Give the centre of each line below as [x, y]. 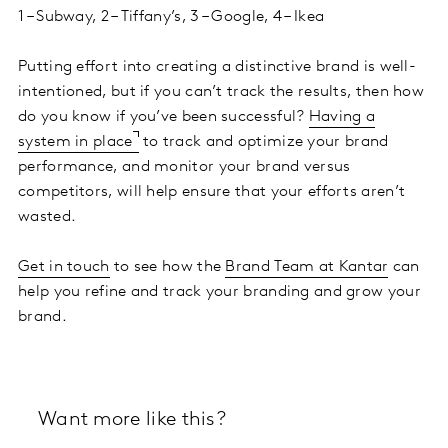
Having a [342, 116]
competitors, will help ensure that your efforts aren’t [212, 191]
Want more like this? [132, 419]
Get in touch [64, 266]
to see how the [167, 266]
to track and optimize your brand [263, 141]
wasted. [47, 216]
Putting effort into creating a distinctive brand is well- [217, 66]
